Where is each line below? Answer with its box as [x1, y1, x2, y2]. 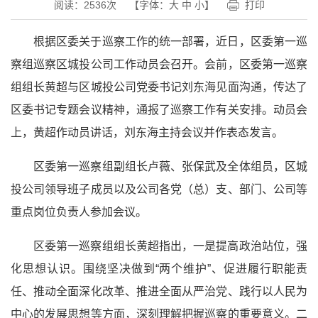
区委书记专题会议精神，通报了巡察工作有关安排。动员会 [11, 104, 307, 116]
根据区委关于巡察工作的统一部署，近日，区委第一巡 [33, 35, 307, 48]
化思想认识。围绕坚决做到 [11, 263, 155, 275]
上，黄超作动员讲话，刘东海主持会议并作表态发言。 [11, 126, 283, 138]
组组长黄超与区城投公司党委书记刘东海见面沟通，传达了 [11, 81, 307, 93]
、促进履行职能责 [211, 263, 308, 275]
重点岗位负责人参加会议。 [11, 206, 147, 218]
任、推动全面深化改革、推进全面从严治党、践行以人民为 [11, 285, 307, 297]
